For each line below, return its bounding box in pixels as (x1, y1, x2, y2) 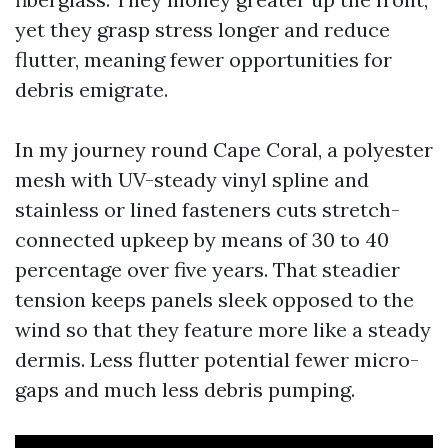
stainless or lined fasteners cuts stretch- (15, 197, 400, 222)
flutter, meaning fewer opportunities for (15, 47, 392, 72)
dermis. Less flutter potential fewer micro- (15, 347, 419, 372)
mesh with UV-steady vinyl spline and (15, 167, 369, 192)
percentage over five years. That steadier (15, 257, 400, 282)
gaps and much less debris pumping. (15, 377, 355, 402)
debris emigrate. (15, 77, 168, 102)
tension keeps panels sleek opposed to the (15, 287, 414, 312)
